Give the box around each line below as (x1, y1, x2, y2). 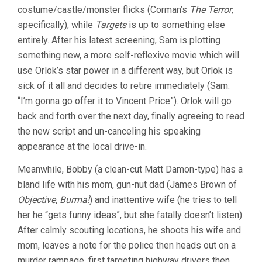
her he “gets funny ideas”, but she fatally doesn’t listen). (18, 209, 244, 220)
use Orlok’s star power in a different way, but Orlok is (18, 64, 233, 76)
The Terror (189, 4, 232, 15)
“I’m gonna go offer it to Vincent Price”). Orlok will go (18, 95, 232, 106)
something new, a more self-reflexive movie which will (18, 49, 239, 61)
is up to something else (126, 19, 225, 30)
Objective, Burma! (18, 194, 89, 205)
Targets (95, 19, 126, 30)
